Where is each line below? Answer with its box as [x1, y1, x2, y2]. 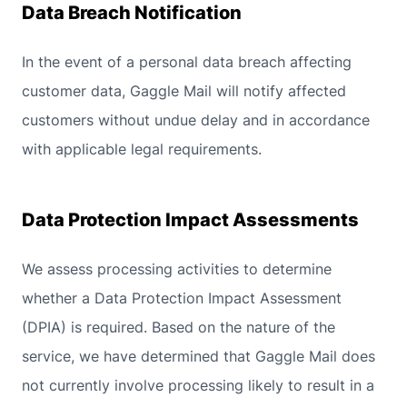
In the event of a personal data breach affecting [22, 53, 352, 71]
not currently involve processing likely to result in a [22, 376, 374, 394]
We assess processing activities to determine [22, 260, 332, 278]
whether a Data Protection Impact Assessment [22, 289, 342, 307]
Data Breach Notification [22, 2, 242, 24]
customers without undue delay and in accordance [22, 111, 370, 129]
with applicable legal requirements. [22, 140, 262, 158]
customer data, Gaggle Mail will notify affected [22, 82, 346, 100]
